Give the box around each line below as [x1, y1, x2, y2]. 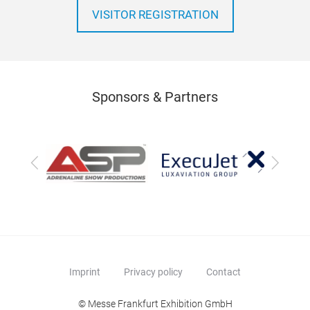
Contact [206, 266, 241, 278]
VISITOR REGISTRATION [91, 8, 219, 21]
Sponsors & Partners [92, 89, 218, 105]
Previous [26, 153, 84, 171]
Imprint [69, 266, 100, 278]
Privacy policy [124, 266, 183, 278]
